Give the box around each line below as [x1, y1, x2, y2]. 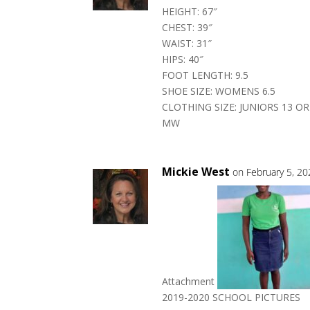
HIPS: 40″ [162, 53, 204, 66]
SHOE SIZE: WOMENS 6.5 [162, 84, 276, 98]
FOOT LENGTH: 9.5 [162, 69, 249, 82]
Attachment [162, 275, 218, 288]
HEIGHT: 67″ [162, 5, 218, 18]
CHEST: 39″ [162, 21, 213, 34]
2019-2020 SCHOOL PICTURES [162, 291, 301, 304]
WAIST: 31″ [162, 37, 212, 50]
